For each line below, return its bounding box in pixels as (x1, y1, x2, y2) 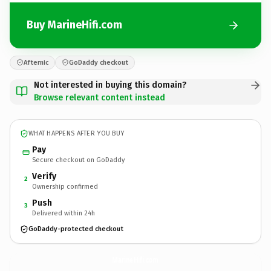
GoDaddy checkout (69, 58, 128, 67)
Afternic (24, 58, 48, 67)
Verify (32, 171, 56, 181)
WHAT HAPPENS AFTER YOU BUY (28, 129, 125, 137)
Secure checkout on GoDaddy (32, 155, 125, 164)
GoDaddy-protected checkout (28, 225, 123, 233)
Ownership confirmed (32, 182, 98, 191)
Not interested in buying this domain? (34, 79, 186, 90)
